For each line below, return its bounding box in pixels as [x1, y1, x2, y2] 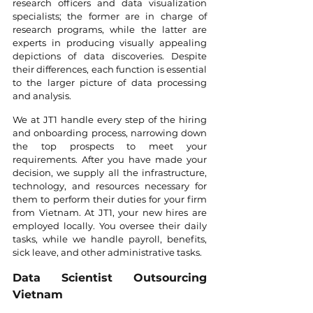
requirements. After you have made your [13, 154, 207, 166]
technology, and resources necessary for [13, 180, 207, 192]
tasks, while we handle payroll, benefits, [13, 233, 207, 245]
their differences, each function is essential [13, 64, 207, 75]
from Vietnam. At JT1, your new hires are [13, 207, 207, 219]
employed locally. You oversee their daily [13, 220, 207, 232]
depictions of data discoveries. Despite [13, 50, 207, 62]
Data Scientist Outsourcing [13, 271, 207, 285]
